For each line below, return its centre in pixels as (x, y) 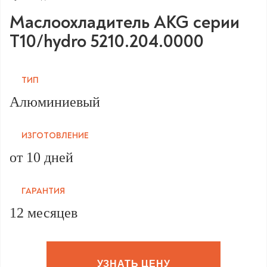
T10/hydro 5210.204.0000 (107, 42)
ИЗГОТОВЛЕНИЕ (55, 136)
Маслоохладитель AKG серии (125, 23)
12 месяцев (44, 213)
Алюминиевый (55, 102)
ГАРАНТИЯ (43, 191)
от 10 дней (41, 158)
